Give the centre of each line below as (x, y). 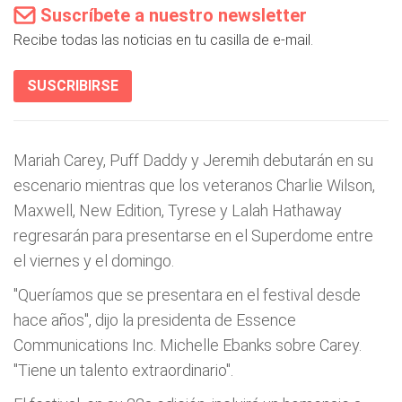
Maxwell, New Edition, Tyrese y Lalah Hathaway (178, 210)
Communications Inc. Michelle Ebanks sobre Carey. (188, 345)
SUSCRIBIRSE (73, 86)
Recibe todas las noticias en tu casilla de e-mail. (163, 40)
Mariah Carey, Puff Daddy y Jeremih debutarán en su (193, 160)
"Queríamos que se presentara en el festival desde (187, 295)
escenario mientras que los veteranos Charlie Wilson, (194, 185)
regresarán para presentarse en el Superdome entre (193, 236)
